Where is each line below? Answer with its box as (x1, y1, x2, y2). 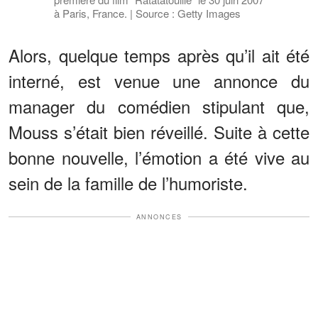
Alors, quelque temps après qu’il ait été (9, 42, 309, 67)
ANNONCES (136, 212, 182, 221)
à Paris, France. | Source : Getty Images (53, 5, 241, 21)
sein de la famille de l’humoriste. (9, 170, 248, 195)
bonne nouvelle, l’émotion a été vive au (9, 144, 309, 170)
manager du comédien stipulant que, (9, 93, 309, 119)
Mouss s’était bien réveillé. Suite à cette (9, 119, 309, 144)
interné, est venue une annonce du (9, 67, 309, 93)
